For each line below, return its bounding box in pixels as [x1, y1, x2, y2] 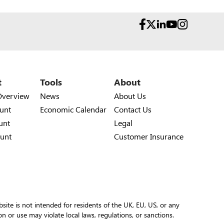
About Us [114, 90, 146, 101]
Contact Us [114, 104, 151, 115]
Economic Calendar [40, 104, 106, 115]
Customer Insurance [114, 131, 183, 142]
